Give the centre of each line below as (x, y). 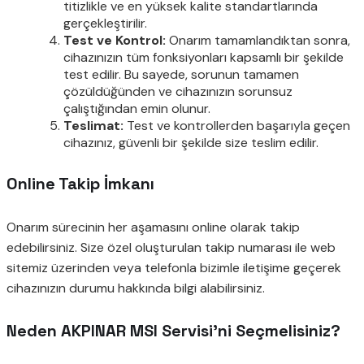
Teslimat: (93, 125)
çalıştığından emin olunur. (137, 108)
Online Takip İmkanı (80, 184)
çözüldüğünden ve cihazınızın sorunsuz (178, 91)
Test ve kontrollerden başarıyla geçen (237, 125)
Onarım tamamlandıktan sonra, (258, 40)
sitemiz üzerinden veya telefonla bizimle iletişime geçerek (174, 267)
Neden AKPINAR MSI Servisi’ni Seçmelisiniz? (173, 331)
